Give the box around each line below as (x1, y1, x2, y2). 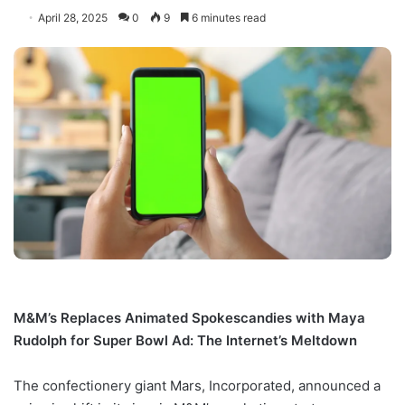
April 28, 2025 (38, 10, 108, 24)
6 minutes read (189, 10, 266, 24)
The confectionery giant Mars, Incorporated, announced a (14, 376, 381, 394)
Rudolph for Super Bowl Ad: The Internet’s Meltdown (14, 331, 357, 349)
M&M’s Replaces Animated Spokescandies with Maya (14, 308, 365, 326)
